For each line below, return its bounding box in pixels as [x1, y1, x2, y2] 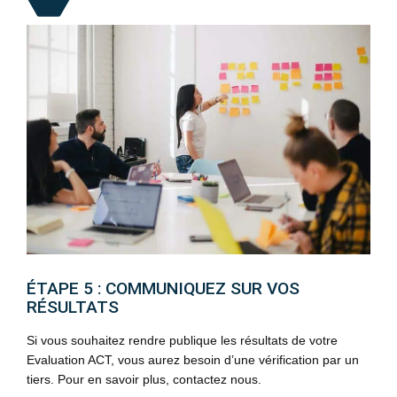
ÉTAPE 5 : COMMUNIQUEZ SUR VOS [27, 277, 300, 299]
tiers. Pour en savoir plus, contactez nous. [27, 371, 261, 386]
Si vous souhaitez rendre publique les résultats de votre [27, 332, 338, 347]
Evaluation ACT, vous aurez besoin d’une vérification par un [27, 352, 359, 367]
